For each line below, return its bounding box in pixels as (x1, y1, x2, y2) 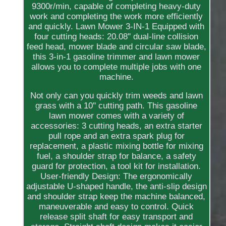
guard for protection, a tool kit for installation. (32, 161, 201, 172)
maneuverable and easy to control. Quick (39, 202, 194, 212)
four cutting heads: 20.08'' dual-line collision (34, 32, 199, 42)
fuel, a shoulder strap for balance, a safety (36, 151, 196, 161)
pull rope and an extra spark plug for (48, 131, 185, 141)
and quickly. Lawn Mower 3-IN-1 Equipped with (28, 22, 205, 32)
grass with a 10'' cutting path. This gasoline (35, 101, 198, 111)
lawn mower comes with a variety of (48, 111, 184, 121)
